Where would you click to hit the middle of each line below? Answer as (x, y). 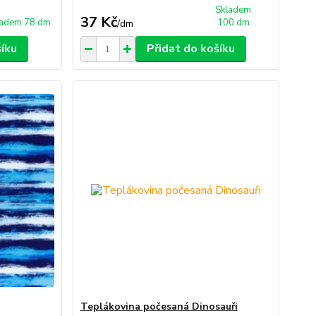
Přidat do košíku (190, 49)
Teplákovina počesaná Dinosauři (159, 306)
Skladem (233, 10)
